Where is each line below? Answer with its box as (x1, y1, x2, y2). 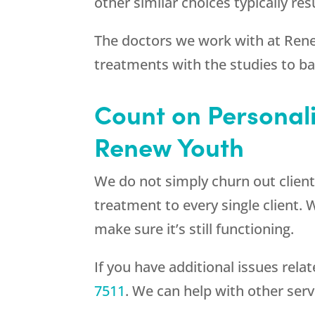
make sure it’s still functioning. (94, 219, 295, 239)
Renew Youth (94, 128, 245, 165)
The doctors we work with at (94, 31, 285, 51)
